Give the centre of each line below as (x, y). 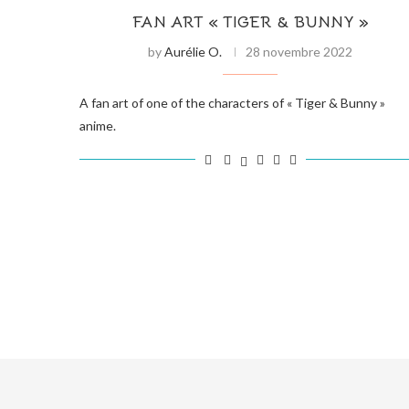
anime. (98, 125)
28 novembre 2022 (299, 51)
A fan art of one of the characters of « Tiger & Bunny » (232, 102)
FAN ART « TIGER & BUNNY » (250, 21)
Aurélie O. (194, 51)
